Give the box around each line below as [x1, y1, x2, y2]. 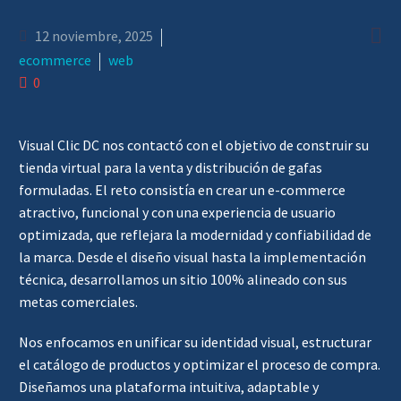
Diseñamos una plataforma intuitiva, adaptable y [19, 378, 319, 396]
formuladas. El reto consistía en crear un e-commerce [19, 181, 346, 199]
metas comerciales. [19, 293, 138, 311]
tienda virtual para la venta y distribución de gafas [19, 158, 322, 176]
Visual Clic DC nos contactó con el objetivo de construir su [19, 136, 369, 154]
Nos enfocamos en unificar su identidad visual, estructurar [19, 333, 371, 351]
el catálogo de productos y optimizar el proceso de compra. [19, 355, 380, 373]
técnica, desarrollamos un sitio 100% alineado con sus [19, 270, 347, 288]
